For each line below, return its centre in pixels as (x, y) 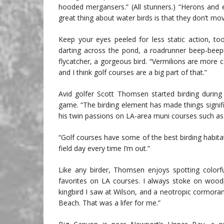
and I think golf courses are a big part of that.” (133, 72)
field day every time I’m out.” (104, 148)
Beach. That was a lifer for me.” (109, 203)
